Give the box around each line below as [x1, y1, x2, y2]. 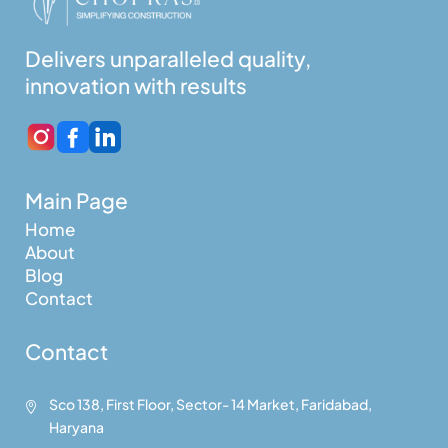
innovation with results [24, 72, 247, 100]
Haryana [48, 418, 104, 437]
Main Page [24, 187, 128, 215]
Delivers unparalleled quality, [24, 45, 311, 73]
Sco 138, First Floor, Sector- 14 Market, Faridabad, [48, 395, 372, 414]
